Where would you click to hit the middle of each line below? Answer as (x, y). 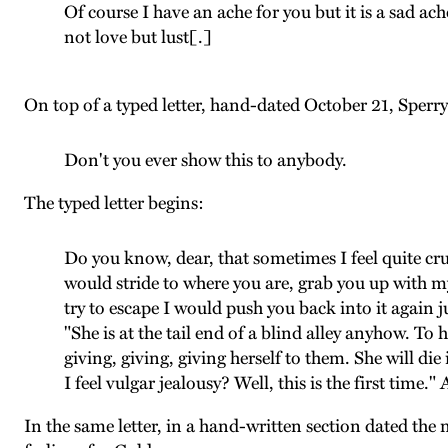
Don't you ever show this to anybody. (205, 160)
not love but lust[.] (138, 37)
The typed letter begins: (114, 203)
